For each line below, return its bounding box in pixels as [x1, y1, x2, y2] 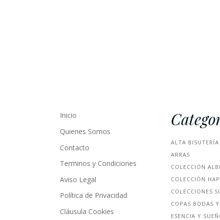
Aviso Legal [60, 174, 96, 184]
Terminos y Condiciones [60, 159, 137, 168]
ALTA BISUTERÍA [171, 138, 219, 146]
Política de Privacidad [60, 191, 127, 200]
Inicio [60, 110, 77, 120]
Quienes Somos [60, 126, 110, 136]
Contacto [60, 142, 89, 152]
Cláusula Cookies [60, 206, 114, 216]
